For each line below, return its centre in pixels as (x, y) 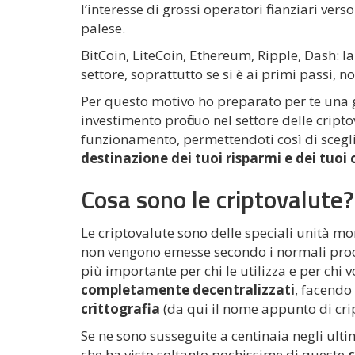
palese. (103, 28)
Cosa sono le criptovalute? (217, 199)
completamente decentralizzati (188, 290)
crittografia (120, 309)
